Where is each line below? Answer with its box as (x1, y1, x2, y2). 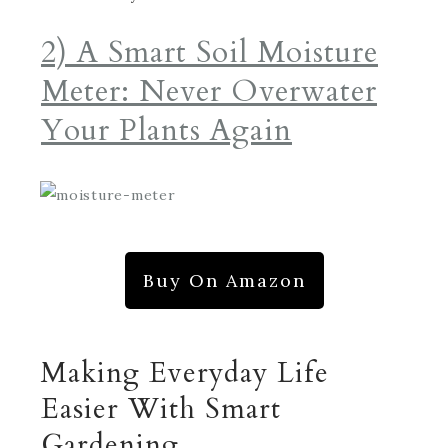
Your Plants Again (41, 110, 292, 151)
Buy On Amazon (142, 269, 306, 292)
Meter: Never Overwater (41, 71, 377, 112)
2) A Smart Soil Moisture (41, 32, 378, 73)
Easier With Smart (41, 390, 281, 428)
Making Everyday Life (41, 354, 329, 392)
